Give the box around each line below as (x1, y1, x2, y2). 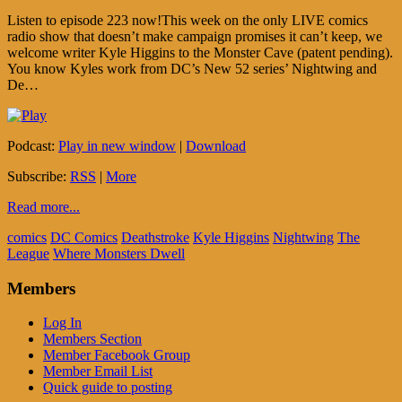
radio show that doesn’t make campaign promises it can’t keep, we (7, 28, 382, 44)
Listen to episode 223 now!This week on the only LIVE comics (7, 12, 368, 28)
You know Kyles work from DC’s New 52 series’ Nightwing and (7, 60, 377, 76)
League (7, 245, 49, 261)
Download (186, 137, 246, 153)
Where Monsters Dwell (53, 245, 185, 261)
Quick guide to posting (43, 380, 172, 396)
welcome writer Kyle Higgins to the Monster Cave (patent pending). (7, 44, 393, 60)
